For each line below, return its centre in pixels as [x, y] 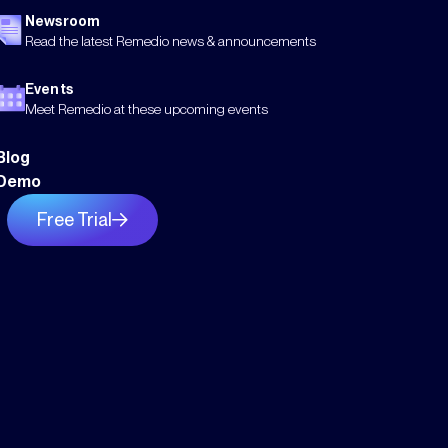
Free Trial [74, 220]
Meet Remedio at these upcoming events [146, 108]
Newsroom [63, 20]
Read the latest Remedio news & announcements [170, 40]
